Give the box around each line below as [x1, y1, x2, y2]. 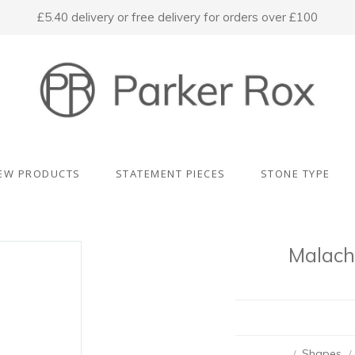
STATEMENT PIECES [115, 166, 226, 181]
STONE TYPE [260, 166, 330, 181]
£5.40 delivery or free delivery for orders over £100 [37, 10, 318, 25]
